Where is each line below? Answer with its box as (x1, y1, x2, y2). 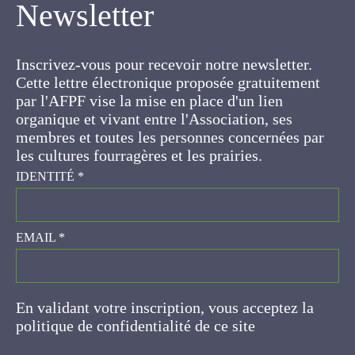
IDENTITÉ (16, 169, 78, 182)
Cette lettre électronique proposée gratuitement (16, 73, 320, 90)
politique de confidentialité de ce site (16, 316, 259, 334)
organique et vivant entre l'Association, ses (16, 109, 292, 127)
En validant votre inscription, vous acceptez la (16, 298, 314, 315)
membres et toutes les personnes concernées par (16, 128, 324, 145)
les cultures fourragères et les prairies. (16, 146, 262, 163)
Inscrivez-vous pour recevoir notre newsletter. (16, 53, 319, 74)
